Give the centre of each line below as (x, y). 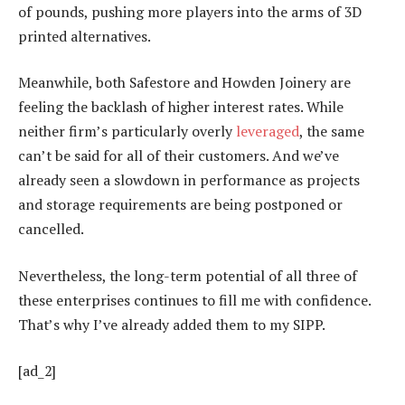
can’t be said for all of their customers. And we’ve (179, 156)
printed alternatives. (85, 36)
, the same (332, 132)
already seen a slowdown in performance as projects (189, 180)
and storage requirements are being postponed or (180, 205)
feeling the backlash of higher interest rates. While (181, 107)
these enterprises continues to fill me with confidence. (194, 300)
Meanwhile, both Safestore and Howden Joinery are (184, 83)
